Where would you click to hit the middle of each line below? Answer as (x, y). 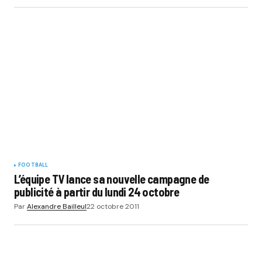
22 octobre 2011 (113, 206)
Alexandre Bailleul (57, 206)
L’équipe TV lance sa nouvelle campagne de (112, 179)
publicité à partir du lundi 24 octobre (97, 192)
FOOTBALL (33, 165)
